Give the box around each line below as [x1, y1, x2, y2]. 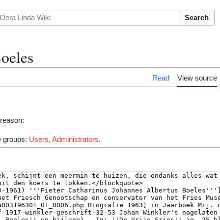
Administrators [52, 135, 99, 144]
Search [184, 13, 209, 22]
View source [177, 74, 217, 82]
